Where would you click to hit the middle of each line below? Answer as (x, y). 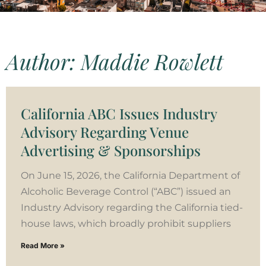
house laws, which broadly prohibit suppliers (126, 223)
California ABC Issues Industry (119, 113)
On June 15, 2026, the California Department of (130, 175)
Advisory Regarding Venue (105, 132)
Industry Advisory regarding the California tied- (132, 207)
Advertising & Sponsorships (111, 150)
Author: (43, 61)
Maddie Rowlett (152, 61)
